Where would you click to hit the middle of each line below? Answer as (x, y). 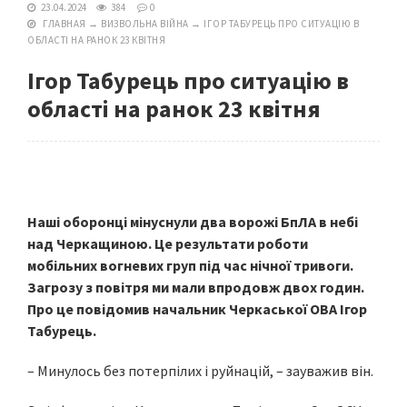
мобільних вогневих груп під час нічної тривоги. (190, 265)
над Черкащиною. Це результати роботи (168, 243)
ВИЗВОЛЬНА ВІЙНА (145, 24)
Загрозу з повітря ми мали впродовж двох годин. (196, 287)
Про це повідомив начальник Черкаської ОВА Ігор (197, 309)
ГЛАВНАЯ (65, 24)
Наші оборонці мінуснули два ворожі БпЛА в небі (193, 222)
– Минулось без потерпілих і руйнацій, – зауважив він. (200, 371)
